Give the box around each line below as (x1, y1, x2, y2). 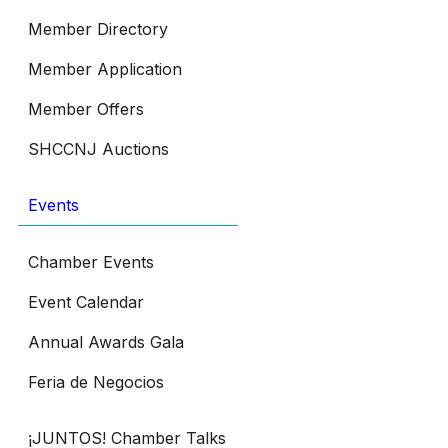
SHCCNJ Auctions (28, 138, 169, 159)
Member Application (28, 58, 182, 79)
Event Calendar (28, 291, 144, 312)
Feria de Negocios (28, 371, 164, 392)
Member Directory (28, 18, 168, 39)
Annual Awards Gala (28, 331, 184, 352)
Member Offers (28, 98, 144, 119)
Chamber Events (28, 251, 154, 272)
